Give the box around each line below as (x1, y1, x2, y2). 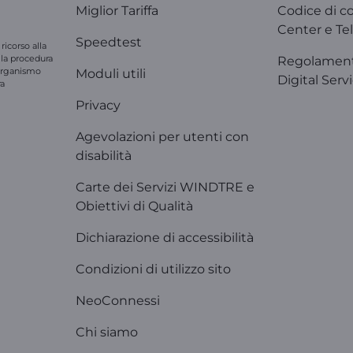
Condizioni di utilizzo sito (76, 262, 231, 277)
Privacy (76, 98, 121, 113)
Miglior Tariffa (76, 3, 158, 18)
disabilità (76, 148, 132, 163)
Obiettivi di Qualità (76, 199, 193, 214)
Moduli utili (76, 66, 146, 81)
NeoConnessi (76, 293, 160, 308)
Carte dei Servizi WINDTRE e (76, 180, 255, 195)
